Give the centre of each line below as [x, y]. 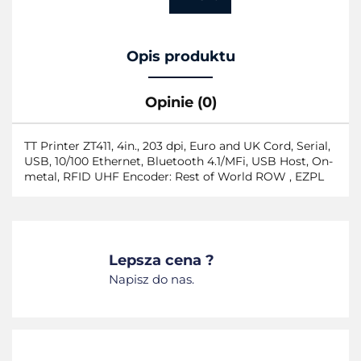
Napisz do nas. [151, 280]
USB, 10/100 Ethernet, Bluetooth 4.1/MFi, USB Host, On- [178, 162]
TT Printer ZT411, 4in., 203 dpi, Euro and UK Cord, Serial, [177, 146]
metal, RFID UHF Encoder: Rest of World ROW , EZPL [174, 177]
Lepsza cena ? [162, 261]
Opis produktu [180, 57]
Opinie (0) [180, 103]
